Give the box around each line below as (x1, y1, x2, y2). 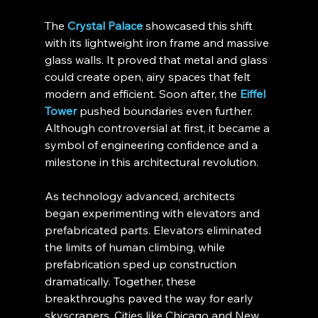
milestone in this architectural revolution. (44, 155, 258, 170)
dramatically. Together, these (44, 274, 199, 289)
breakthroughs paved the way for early (44, 291, 256, 306)
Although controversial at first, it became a (44, 121, 273, 136)
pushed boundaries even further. (76, 104, 256, 119)
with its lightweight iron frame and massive (44, 35, 272, 50)
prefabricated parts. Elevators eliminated (44, 223, 264, 238)
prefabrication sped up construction (44, 257, 239, 272)
